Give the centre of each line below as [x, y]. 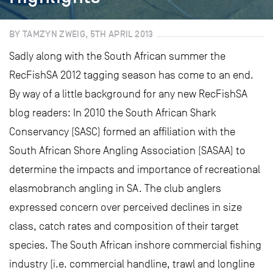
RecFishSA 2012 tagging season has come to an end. [131, 75]
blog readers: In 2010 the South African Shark [113, 113]
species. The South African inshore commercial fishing [135, 245]
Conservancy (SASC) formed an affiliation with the [122, 132]
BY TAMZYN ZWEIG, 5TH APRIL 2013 [81, 34]
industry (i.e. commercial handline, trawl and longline [132, 264]
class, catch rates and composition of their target [124, 226]
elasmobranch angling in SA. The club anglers [115, 188]
